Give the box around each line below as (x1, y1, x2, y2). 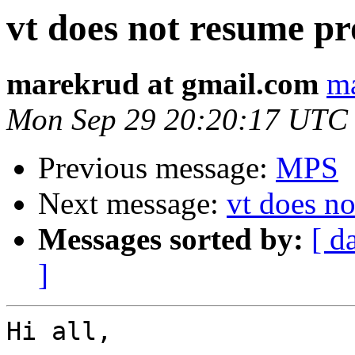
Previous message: (38, 151, 276, 185)
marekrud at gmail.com (6, 67, 319, 101)
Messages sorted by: (38, 222, 303, 257)
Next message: (38, 186, 227, 221)
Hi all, (6, 317, 112, 346)
